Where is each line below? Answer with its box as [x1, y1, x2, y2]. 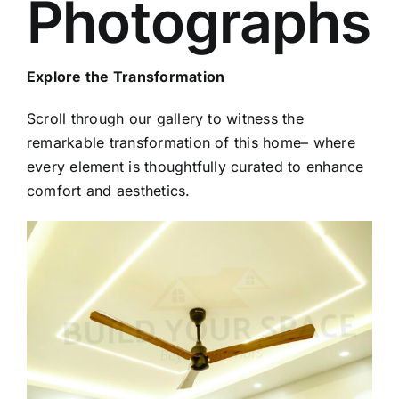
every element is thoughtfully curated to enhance [26, 158, 364, 176]
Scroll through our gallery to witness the [26, 110, 304, 128]
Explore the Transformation [26, 68, 225, 86]
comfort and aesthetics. [26, 182, 191, 200]
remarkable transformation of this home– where [26, 134, 355, 152]
